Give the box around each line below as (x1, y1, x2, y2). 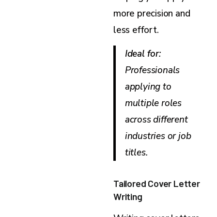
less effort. (113, 23, 159, 36)
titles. (124, 146, 148, 159)
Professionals (124, 63, 180, 77)
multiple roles (124, 96, 182, 109)
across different (124, 113, 188, 126)
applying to (124, 80, 171, 93)
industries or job (124, 129, 191, 142)
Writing (113, 190, 142, 202)
